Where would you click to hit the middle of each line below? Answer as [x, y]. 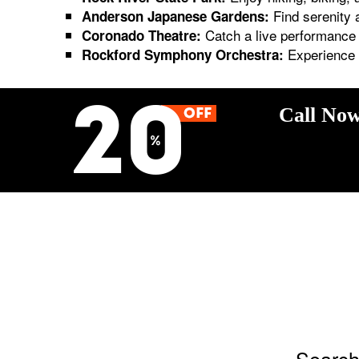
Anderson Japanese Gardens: [175, 16]
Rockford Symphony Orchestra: [183, 54]
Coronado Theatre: [141, 35]
